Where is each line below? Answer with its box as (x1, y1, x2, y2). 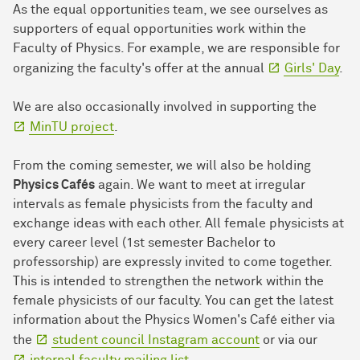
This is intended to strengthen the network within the (13, 275, 324, 288)
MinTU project (30, 121, 114, 134)
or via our (260, 333, 317, 347)
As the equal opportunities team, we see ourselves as (13, 3, 328, 17)
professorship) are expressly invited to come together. (13, 256, 332, 269)
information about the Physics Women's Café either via (13, 313, 335, 327)
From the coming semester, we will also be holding (13, 159, 311, 173)
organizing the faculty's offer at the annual (13, 62, 268, 76)
